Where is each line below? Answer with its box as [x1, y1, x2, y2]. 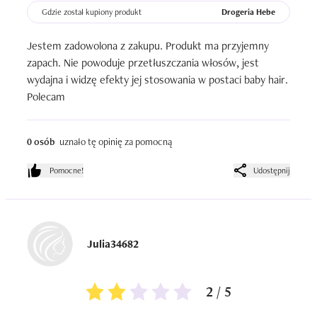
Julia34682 [87, 236, 139, 251]
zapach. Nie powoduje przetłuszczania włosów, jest [27, 55, 259, 70]
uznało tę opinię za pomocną [55, 135, 172, 148]
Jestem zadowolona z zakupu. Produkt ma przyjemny [27, 38, 269, 53]
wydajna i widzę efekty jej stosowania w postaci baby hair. [27, 72, 288, 87]
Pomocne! [50, 165, 83, 176]
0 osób [27, 135, 55, 148]
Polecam [27, 89, 65, 104]
